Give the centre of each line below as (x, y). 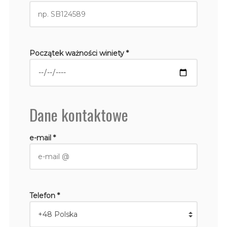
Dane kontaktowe (79, 114)
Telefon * (44, 195)
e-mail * (42, 138)
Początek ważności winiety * (79, 53)
